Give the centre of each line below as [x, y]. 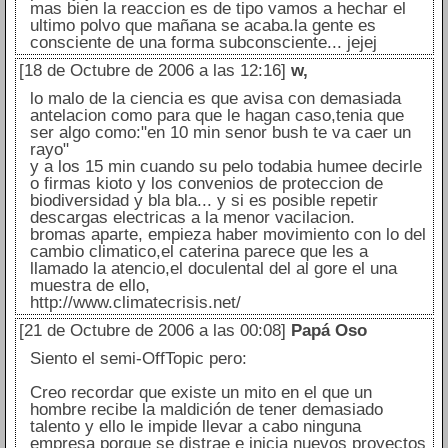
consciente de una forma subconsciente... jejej [203, 43]
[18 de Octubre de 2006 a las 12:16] [152, 71]
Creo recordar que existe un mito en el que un [200, 393]
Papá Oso [328, 331]
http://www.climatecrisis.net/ [135, 303]
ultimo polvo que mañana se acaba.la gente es [202, 26]
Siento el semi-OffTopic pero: [138, 359]
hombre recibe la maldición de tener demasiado [206, 410]
